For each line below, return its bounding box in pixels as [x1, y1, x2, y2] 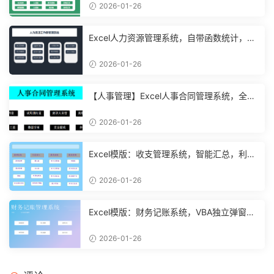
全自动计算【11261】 [89, 219, 172, 230]
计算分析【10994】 [89, 161, 166, 172]
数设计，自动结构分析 [89, 103, 174, 114]
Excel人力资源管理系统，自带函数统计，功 [89, 32, 256, 43]
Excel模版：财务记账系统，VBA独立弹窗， [89, 207, 255, 218]
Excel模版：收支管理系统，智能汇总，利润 [89, 149, 256, 160]
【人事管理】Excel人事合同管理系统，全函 [89, 91, 256, 102]
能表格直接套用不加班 [89, 45, 174, 56]
